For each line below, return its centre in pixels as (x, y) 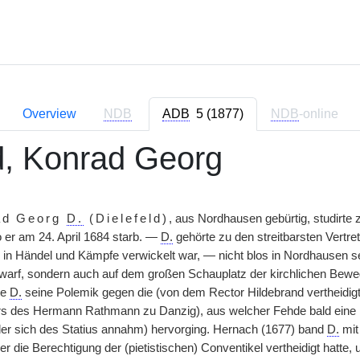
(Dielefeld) (127, 219)
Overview (49, 114)
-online (318, 114)
